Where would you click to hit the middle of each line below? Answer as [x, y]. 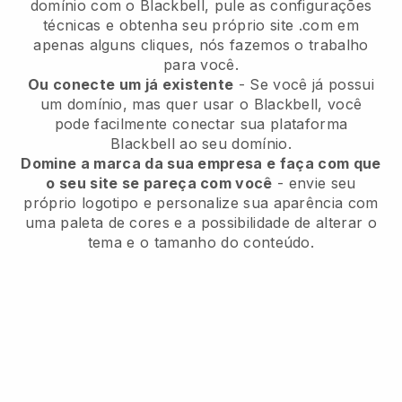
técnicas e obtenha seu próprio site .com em [201, 26]
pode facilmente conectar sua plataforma [201, 124]
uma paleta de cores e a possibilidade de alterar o [201, 223]
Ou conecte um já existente [131, 85]
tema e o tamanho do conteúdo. [201, 243]
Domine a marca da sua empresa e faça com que [201, 164]
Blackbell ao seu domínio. [201, 144]
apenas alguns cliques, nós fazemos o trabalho [201, 45]
